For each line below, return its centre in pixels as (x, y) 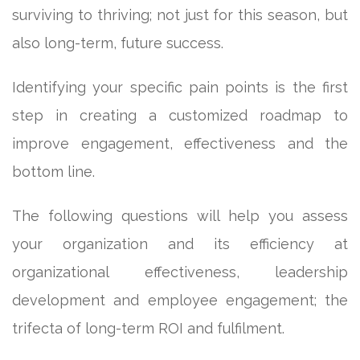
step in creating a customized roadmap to (180, 115)
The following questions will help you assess (180, 215)
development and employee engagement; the (180, 300)
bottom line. (53, 171)
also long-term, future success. (118, 43)
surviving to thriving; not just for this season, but (180, 14)
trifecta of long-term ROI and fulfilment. (148, 328)
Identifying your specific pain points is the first (180, 87)
